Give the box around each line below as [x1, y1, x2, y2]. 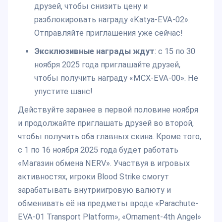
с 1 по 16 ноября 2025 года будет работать [18, 145, 178, 155]
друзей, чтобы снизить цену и [34, 1, 148, 11]
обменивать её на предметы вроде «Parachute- [18, 199, 198, 209]
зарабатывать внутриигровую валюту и [18, 185, 171, 195]
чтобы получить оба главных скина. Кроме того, [18, 132, 201, 142]
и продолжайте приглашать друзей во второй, [18, 118, 194, 128]
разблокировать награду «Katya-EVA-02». [34, 15, 190, 25]
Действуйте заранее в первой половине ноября [18, 105, 198, 115]
